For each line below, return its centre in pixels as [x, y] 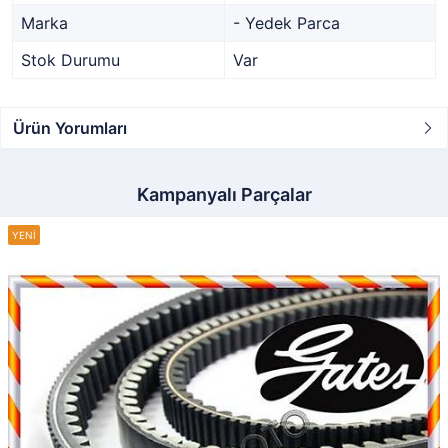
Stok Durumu [70, 60]
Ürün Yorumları [70, 128]
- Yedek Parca [286, 23]
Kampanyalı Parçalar [224, 194]
